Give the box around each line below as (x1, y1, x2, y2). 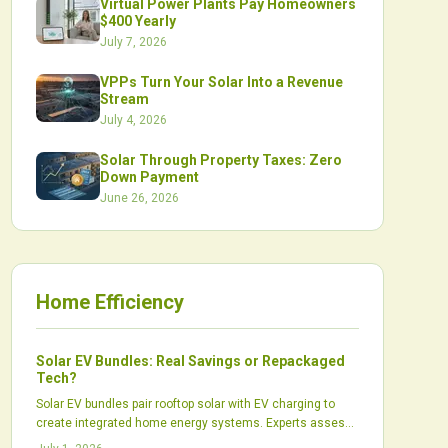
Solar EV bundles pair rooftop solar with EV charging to (35, 397, 335, 411)
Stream (99, 91, 149, 107)
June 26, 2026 (99, 191, 179, 205)
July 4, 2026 (99, 113, 167, 127)
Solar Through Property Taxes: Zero (99, 152, 342, 168)
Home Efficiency (35, 290, 184, 314)
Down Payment (99, 169, 199, 185)
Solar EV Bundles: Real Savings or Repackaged (35, 353, 345, 369)
